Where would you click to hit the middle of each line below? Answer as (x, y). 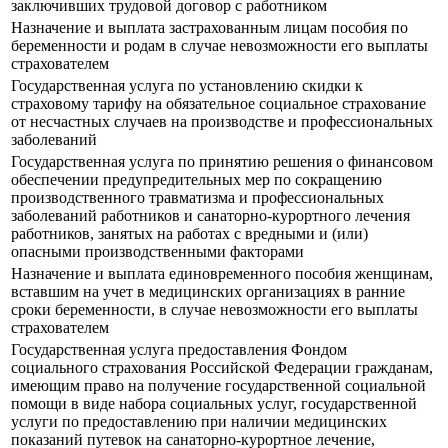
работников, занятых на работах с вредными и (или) (189, 234)
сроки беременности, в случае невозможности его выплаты (214, 310)
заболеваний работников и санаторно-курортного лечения (210, 216)
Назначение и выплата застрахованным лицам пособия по (209, 28)
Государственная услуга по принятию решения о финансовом (222, 162)
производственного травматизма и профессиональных (197, 198)
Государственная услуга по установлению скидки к (187, 86)
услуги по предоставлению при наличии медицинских (199, 422)
